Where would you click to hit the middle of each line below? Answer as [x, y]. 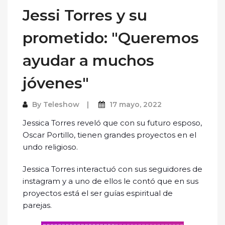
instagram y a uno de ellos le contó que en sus [110, 181]
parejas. [37, 205]
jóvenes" [56, 83]
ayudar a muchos [88, 60]
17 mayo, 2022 [136, 104]
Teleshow [61, 104]
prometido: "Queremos [111, 38]
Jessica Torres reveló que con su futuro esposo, [112, 123]
